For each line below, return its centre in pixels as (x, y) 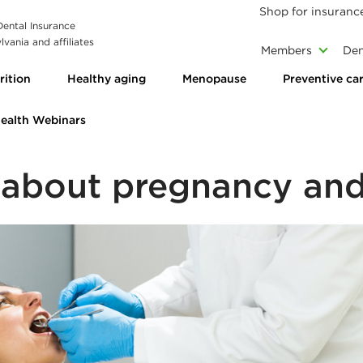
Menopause (214, 79)
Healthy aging (107, 79)
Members (286, 50)
